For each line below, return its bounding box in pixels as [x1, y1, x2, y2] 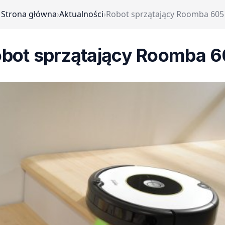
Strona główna [1, 9, 57, 20]
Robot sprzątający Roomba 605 [106, 9, 224, 20]
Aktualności [59, 9, 103, 20]
